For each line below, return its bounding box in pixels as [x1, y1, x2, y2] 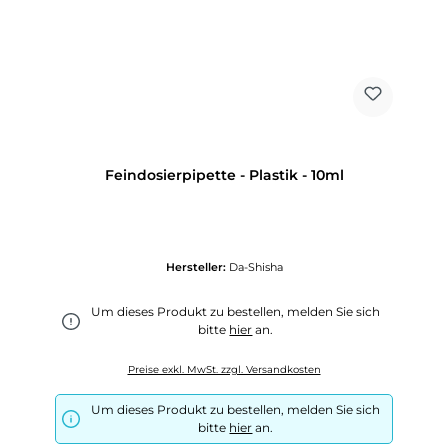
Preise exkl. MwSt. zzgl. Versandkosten [127, 363, 321, 375]
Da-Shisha [228, 260, 283, 275]
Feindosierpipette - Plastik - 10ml [104, 165, 344, 184]
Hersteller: [165, 260, 229, 275]
